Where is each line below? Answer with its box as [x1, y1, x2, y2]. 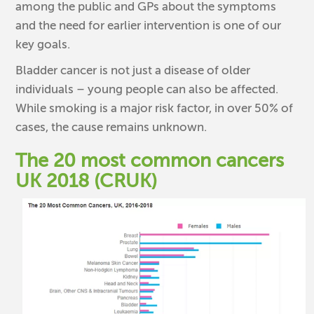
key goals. [15, 37, 71, 51]
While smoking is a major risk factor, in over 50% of [15, 101, 294, 115]
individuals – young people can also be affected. [15, 82, 279, 96]
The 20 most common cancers [15, 149, 285, 171]
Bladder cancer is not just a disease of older [15, 63, 251, 77]
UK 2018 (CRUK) [15, 170, 158, 191]
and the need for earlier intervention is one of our [15, 18, 282, 32]
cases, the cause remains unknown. [15, 120, 207, 134]
